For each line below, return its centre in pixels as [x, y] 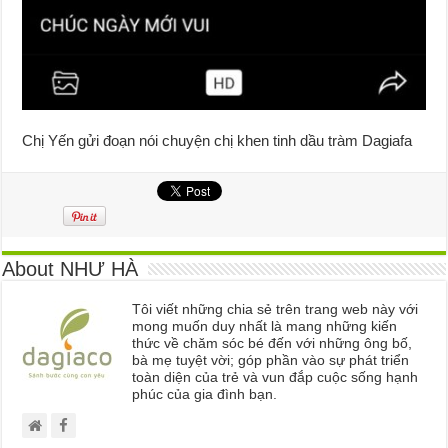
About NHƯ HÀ [70, 268]
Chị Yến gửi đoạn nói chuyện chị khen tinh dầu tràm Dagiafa [217, 140]
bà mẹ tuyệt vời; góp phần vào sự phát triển [271, 359]
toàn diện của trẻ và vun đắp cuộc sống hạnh [275, 376]
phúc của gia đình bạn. [205, 393]
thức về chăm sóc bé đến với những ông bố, [272, 342]
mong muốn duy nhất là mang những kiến [265, 325]
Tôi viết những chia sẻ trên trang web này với [275, 308]
